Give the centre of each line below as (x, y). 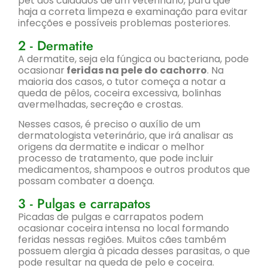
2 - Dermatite (56, 45)
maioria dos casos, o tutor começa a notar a (122, 81)
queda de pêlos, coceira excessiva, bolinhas (120, 93)
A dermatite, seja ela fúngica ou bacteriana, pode (133, 59)
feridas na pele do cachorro (136, 70)
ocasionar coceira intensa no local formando (124, 228)
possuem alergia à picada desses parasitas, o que (134, 251)
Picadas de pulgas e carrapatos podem (111, 217)
